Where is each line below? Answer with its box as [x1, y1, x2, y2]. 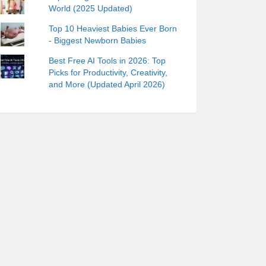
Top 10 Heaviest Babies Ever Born [49, 23, 178, 33]
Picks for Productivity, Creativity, [49, 67, 168, 77]
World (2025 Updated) [49, 3, 133, 13]
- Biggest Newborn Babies [49, 35, 147, 45]
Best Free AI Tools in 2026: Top [49, 55, 166, 65]
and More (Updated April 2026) [49, 79, 166, 89]
